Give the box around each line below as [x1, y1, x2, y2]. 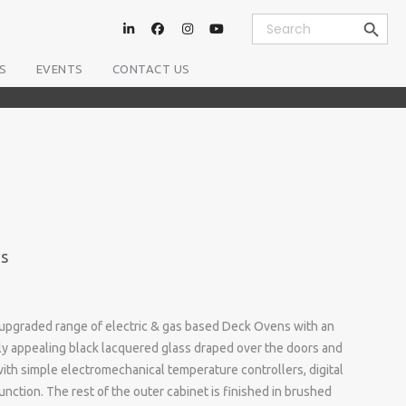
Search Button [354, 5, 393, 20]
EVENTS [35, 63, 83, 76]
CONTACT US [111, 63, 190, 76]
